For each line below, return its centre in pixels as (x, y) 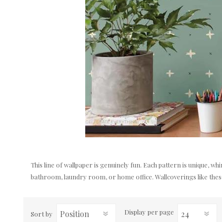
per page (161, 212)
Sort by (42, 214)
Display (135, 212)
